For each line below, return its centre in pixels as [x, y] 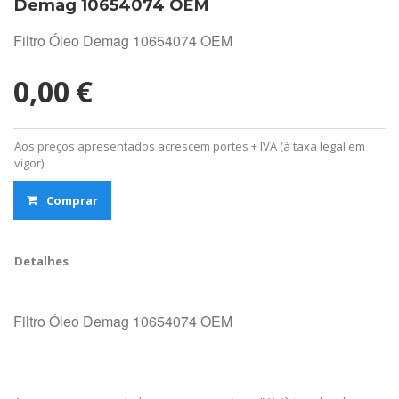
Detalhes [41, 261]
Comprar [72, 200]
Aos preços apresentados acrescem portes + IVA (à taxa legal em [190, 146]
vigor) [29, 163]
